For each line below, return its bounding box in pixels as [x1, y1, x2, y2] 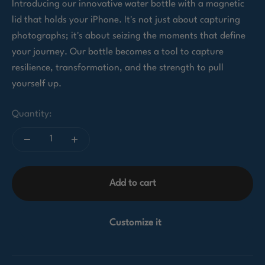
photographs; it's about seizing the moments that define [12, 31, 245, 41]
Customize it [109, 218, 161, 228]
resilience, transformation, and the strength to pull [12, 63, 224, 73]
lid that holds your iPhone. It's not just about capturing [12, 15, 240, 25]
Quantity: [12, 109, 51, 119]
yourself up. [12, 79, 62, 89]
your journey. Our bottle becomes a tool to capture [12, 47, 224, 57]
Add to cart [109, 178, 156, 188]
